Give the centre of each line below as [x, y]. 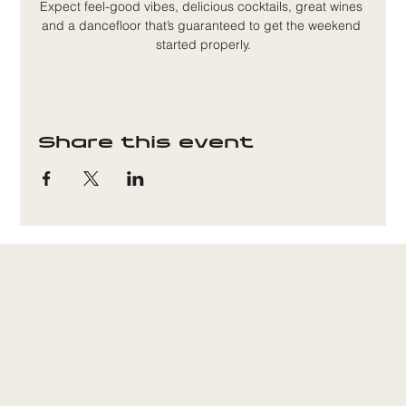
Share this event [146, 144]
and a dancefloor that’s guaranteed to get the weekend [203, 25]
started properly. [203, 44]
